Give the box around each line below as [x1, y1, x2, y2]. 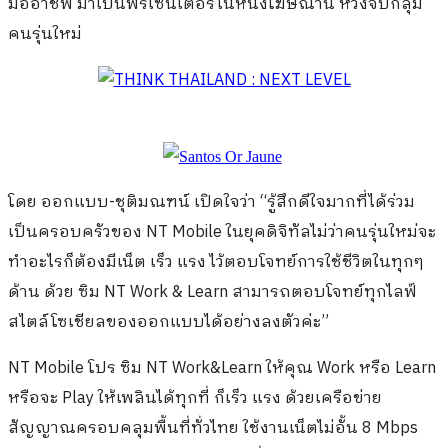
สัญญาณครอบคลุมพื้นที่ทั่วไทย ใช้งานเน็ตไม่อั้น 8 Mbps [8, 415, 418, 443]
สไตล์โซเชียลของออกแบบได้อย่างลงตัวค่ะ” [8, 309, 329, 337]
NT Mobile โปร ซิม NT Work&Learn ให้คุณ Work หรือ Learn [8, 355, 436, 383]
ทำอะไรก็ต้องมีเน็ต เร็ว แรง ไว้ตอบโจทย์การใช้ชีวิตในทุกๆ [8, 249, 424, 277]
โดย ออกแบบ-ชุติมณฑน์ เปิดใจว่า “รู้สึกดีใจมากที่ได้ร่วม [8, 189, 415, 217]
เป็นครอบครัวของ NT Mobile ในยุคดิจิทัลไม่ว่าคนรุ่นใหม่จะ [8, 219, 436, 247]
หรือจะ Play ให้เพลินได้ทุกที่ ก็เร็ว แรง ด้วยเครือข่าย [8, 385, 382, 413]
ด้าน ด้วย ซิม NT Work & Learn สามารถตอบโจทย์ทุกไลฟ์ [8, 279, 417, 307]
